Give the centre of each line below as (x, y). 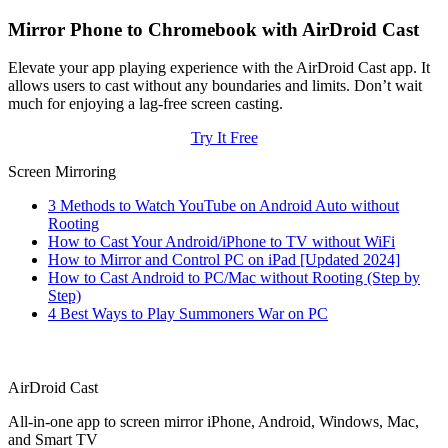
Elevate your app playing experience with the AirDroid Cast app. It (219, 68)
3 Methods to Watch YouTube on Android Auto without (223, 206)
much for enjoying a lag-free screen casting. (145, 104)
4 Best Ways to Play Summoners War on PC (188, 314)
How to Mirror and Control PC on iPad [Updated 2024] (224, 260)
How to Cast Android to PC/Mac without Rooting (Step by (234, 278)
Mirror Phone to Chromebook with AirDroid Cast (213, 29)
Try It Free (224, 138)
